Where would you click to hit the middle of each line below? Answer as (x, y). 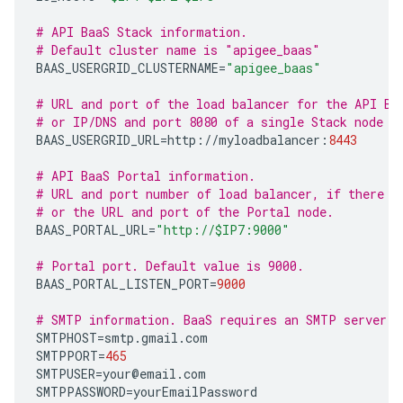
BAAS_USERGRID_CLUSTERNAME (127, 68)
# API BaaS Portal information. (146, 176)
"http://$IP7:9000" (223, 230)
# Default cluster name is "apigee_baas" (178, 50)
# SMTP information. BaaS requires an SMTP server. (215, 320)
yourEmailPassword (195, 392)
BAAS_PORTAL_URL (92, 230)
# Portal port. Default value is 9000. (170, 266)
